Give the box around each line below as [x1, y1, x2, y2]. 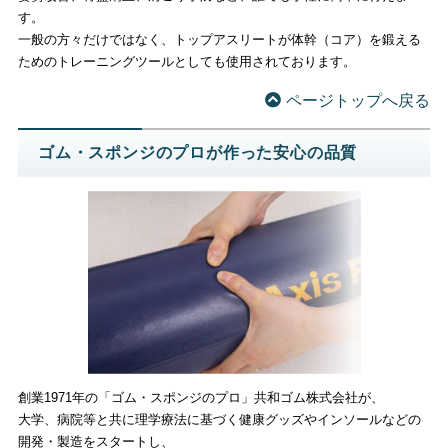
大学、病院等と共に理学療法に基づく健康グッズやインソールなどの [17, 411, 421, 427]
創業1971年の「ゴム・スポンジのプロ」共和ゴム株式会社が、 [17, 389, 384, 405]
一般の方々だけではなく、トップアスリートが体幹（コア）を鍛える [17, 32, 421, 48]
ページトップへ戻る [286, 92, 431, 110]
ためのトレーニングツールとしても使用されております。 [17, 54, 356, 70]
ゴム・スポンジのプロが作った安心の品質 [37, 144, 358, 162]
